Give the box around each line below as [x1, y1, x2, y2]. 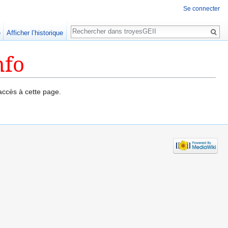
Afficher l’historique [7, 29, 64, 37]
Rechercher [70, 20, 126, 32]
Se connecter [183, 5, 220, 13]
